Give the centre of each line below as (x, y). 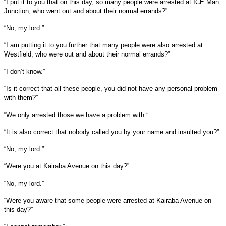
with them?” (21, 97)
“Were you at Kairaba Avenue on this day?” (67, 166)
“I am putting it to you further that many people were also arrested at (103, 45)
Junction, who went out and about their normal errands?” (86, 11)
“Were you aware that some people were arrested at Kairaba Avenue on (108, 200)
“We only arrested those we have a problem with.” (76, 115)
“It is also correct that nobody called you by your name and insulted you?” (111, 132)
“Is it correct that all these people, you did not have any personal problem (111, 88)
